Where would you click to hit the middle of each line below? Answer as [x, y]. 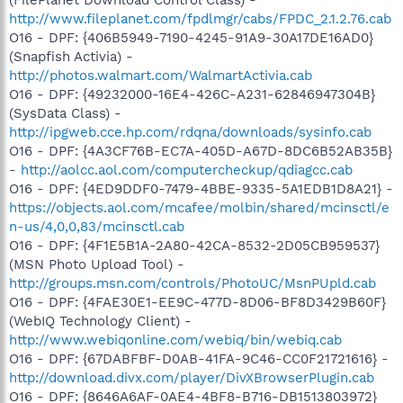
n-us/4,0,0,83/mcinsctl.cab [97, 226]
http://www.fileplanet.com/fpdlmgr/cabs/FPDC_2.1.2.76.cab [200, 18]
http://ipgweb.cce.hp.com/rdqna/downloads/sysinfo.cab [190, 132]
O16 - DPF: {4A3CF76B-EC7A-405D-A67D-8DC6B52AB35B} [201, 151]
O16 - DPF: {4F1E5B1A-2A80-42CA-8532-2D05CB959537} [194, 245]
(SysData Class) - [65, 113]
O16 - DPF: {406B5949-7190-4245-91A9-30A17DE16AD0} [191, 37]
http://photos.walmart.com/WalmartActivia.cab [161, 75]
